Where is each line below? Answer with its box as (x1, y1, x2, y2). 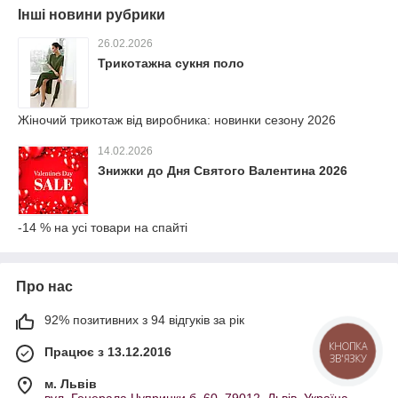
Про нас (16, 279, 73, 295)
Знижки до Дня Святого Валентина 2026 (98, 163, 347, 179)
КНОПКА (329, 339, 368, 354)
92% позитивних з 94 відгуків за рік (44, 313, 244, 328)
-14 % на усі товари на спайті (18, 220, 187, 235)
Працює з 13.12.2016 (44, 345, 171, 360)
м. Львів (44, 377, 97, 392)
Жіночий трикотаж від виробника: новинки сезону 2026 (18, 113, 336, 128)
